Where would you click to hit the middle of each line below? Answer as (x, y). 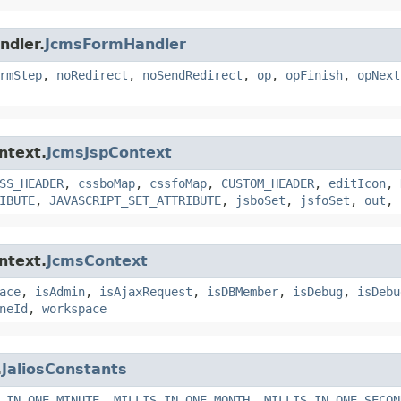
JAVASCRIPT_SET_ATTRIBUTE (135, 200)
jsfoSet (325, 200)
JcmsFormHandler (115, 44)
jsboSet (260, 200)
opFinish (314, 75)
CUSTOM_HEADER (268, 183)
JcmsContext (97, 260)
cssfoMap (178, 183)
